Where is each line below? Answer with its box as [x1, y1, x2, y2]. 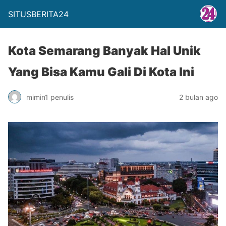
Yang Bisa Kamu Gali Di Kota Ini [8, 65, 194, 79]
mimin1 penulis [26, 92, 74, 101]
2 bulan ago [179, 92, 218, 101]
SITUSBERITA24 [8, 9, 69, 19]
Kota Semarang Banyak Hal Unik [8, 43, 201, 58]
